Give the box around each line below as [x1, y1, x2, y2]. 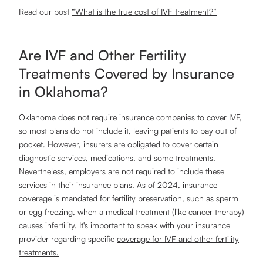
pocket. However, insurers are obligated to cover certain [19, 139, 218, 149]
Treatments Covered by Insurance [19, 65, 234, 82]
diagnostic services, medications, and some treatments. [19, 153, 215, 163]
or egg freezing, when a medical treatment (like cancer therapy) [19, 207, 244, 217]
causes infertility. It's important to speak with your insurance [19, 220, 230, 230]
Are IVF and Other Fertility [19, 46, 186, 64]
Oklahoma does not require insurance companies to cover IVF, [19, 112, 242, 122]
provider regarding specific [19, 234, 117, 244]
